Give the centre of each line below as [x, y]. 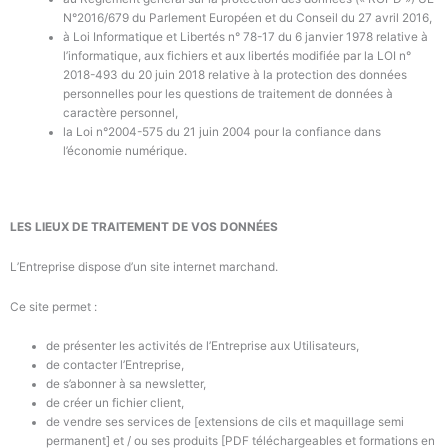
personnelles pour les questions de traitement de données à [228, 93]
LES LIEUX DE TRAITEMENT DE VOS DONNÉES [144, 227]
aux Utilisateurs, [314, 346]
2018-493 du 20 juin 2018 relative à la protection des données [235, 74]
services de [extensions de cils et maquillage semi [265, 422]
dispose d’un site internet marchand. [179, 266]
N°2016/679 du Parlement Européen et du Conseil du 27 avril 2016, [249, 17]
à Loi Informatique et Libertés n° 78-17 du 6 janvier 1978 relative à [246, 36]
